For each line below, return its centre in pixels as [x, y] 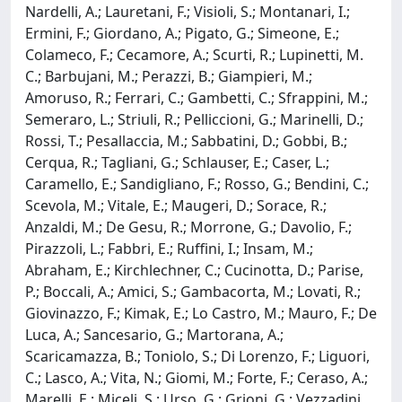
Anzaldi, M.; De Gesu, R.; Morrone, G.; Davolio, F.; [188, 227]
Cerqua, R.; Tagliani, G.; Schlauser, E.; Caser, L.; [177, 162]
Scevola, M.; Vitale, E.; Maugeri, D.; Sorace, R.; [176, 205]
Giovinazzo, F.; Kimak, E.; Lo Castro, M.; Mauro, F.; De [201, 313]
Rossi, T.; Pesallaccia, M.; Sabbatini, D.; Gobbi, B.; [186, 140]
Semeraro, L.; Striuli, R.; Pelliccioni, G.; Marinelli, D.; [194, 119]
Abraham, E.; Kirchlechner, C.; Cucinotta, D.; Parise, [194, 270]
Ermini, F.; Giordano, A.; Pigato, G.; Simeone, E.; [182, 33]
